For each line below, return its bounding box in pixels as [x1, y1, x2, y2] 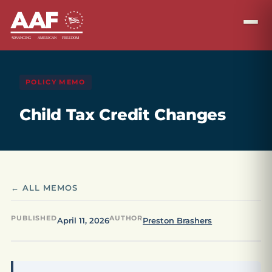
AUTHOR [109, 214, 143, 222]
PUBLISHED [11, 214, 57, 222]
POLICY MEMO [25, 78, 86, 86]
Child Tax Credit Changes [19, 105, 226, 124]
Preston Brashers [143, 216, 212, 226]
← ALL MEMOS [11, 183, 78, 192]
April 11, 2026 [56, 216, 109, 226]
